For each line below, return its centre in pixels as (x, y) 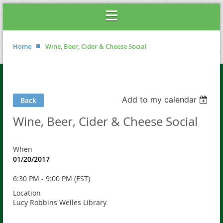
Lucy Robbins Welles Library (60, 203)
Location (27, 193)
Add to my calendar (160, 100)
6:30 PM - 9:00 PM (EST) (52, 179)
